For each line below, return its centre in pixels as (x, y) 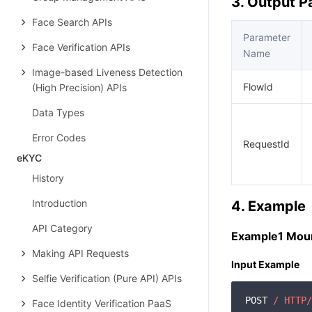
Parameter (267, 37)
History (48, 178)
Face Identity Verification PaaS (102, 303)
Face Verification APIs (81, 47)
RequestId (266, 144)
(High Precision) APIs (79, 87)
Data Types (58, 112)
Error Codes (59, 138)
